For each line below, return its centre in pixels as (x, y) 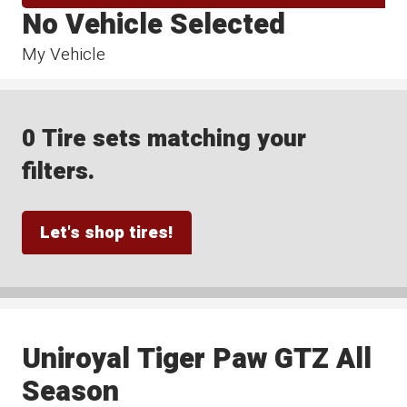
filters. (59, 172)
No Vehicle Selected (154, 24)
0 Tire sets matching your (164, 139)
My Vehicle (64, 54)
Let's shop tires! (107, 232)
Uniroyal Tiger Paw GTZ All (197, 358)
